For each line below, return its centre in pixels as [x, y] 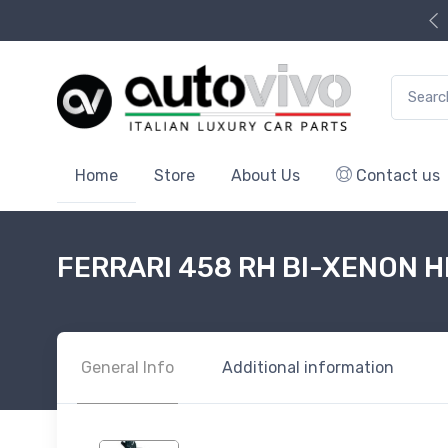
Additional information [308, 367]
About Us [265, 175]
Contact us [396, 175]
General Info [127, 367]
